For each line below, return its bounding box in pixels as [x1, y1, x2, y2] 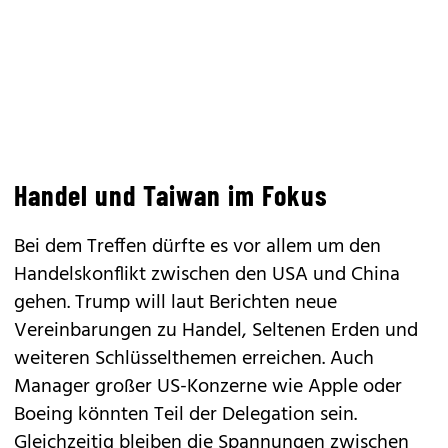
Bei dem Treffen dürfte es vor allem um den [14, 230, 381, 263]
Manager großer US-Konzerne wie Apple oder [14, 370, 402, 403]
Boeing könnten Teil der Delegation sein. [14, 398, 357, 431]
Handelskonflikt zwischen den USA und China [14, 258, 400, 291]
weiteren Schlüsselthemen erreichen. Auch [14, 342, 374, 375]
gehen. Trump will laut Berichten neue [14, 286, 337, 319]
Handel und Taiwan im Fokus [14, 177, 328, 212]
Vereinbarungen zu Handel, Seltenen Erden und [14, 314, 418, 347]
